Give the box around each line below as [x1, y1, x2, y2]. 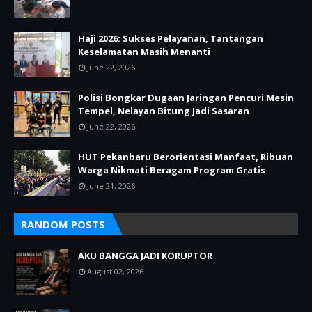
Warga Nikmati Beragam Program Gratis [78, 164, 265, 177]
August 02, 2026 [87, 266, 143, 277]
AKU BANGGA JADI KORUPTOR [78, 249, 212, 263]
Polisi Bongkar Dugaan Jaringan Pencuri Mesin [78, 91, 294, 104]
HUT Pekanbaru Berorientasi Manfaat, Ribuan [78, 150, 293, 164]
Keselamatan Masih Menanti [78, 45, 210, 58]
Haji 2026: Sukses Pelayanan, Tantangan [78, 32, 263, 45]
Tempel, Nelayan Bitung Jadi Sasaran [78, 104, 249, 118]
